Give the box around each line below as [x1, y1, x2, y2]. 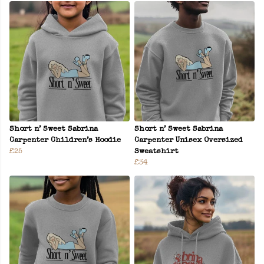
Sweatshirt [134, 148, 179, 156]
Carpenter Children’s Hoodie [9, 137, 121, 145]
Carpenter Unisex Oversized [134, 137, 243, 145]
